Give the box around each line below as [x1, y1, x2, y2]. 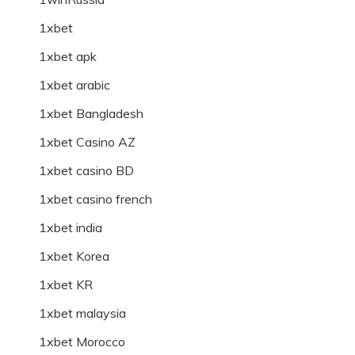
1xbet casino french [39, 191, 152, 208]
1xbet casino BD [39, 162, 134, 179]
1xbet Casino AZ [39, 134, 136, 151]
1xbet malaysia [39, 305, 126, 322]
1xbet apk [39, 48, 97, 65]
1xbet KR [39, 277, 93, 293]
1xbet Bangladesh [39, 105, 143, 122]
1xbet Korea [39, 248, 109, 265]
